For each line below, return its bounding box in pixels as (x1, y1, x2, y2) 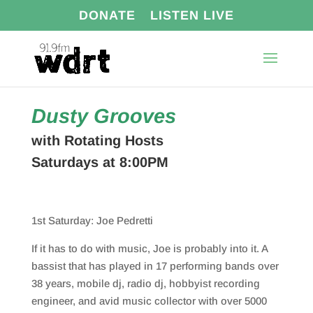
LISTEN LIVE (150, 8, 234, 22)
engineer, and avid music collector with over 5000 (31, 295, 267, 307)
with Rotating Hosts (31, 133, 163, 148)
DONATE (78, 8, 136, 22)
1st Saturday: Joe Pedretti (31, 214, 153, 226)
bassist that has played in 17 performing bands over (31, 260, 279, 272)
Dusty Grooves (31, 105, 176, 127)
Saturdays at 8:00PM (31, 154, 168, 170)
